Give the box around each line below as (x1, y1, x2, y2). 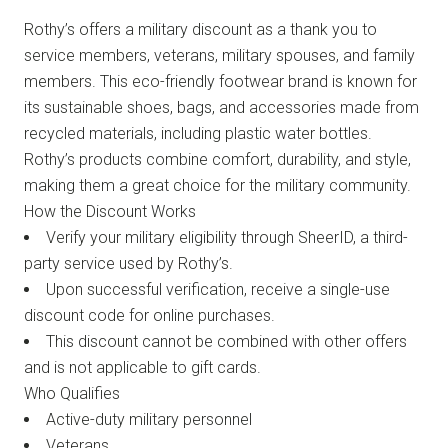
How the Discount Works (24, 201, 196, 221)
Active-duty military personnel (46, 409, 252, 429)
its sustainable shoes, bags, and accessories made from (24, 97, 419, 117)
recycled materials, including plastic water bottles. (24, 123, 372, 143)
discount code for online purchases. (24, 305, 275, 325)
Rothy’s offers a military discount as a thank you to (24, 19, 377, 39)
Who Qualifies (24, 383, 120, 403)
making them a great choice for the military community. (24, 175, 411, 195)
